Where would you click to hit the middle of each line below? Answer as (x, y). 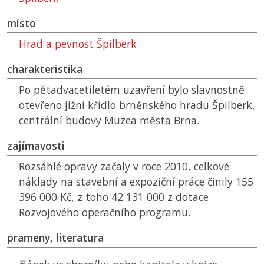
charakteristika (45, 69)
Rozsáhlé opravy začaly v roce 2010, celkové (124, 166)
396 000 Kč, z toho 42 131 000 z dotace (114, 197)
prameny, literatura (55, 238)
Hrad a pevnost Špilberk (78, 44)
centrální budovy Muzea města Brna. (109, 121)
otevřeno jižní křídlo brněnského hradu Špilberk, (137, 105)
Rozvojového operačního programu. (105, 212)
